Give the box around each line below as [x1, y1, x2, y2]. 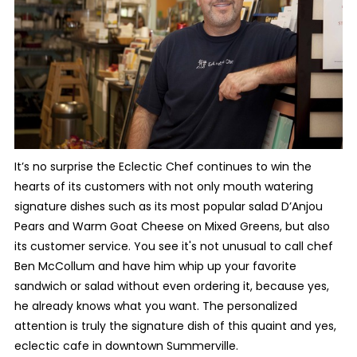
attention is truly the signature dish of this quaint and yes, [14, 317, 336, 334]
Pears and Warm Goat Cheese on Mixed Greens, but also [14, 218, 330, 234]
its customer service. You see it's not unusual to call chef [14, 237, 333, 254]
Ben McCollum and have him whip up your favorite [14, 257, 296, 274]
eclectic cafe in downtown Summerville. [14, 337, 238, 354]
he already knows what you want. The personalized [14, 297, 297, 314]
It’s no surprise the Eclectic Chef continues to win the [14, 158, 312, 175]
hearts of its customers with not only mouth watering [14, 178, 313, 194]
